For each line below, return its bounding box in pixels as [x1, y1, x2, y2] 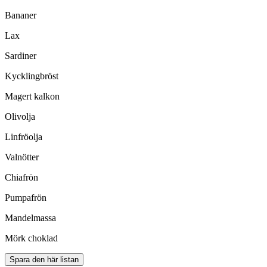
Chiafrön [5, 172, 38, 183]
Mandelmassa [5, 213, 56, 223]
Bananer [5, 10, 36, 21]
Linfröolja [5, 132, 42, 142]
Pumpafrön [5, 193, 46, 203]
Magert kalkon [5, 91, 60, 102]
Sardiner [5, 51, 36, 61]
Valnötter [5, 152, 39, 163]
